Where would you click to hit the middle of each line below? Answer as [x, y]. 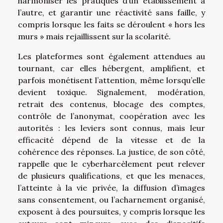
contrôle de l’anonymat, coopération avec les [111, 116]
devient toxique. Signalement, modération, [111, 92]
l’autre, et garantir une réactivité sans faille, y [111, 13]
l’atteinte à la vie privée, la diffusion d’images [111, 188]
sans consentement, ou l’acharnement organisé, [111, 200]
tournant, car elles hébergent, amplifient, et [111, 68]
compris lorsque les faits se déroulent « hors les [111, 25]
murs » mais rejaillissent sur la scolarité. [94, 37]
